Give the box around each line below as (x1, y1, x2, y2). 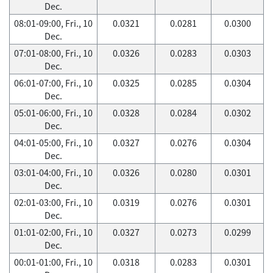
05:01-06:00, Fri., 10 (14, 106, 93, 119)
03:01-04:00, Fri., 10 (14, 166, 93, 179)
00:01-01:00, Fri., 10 (14, 255, 93, 269)
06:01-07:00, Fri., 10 (14, 76, 93, 90)
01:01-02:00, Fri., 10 (14, 225, 93, 239)
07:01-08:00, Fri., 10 (14, 46, 93, 60)
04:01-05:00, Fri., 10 (14, 136, 93, 149)
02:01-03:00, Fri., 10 (14, 196, 93, 209)
